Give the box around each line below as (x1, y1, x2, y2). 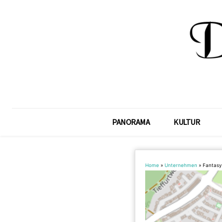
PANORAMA (112, 117, 150, 127)
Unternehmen (165, 163, 197, 168)
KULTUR (173, 117, 200, 127)
